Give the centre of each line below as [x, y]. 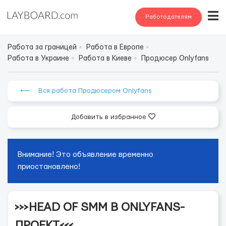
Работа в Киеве [105, 59]
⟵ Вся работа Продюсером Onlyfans [86, 91]
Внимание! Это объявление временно [86, 155]
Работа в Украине [38, 59]
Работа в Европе [115, 47]
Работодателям [168, 17]
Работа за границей [42, 47]
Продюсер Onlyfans [175, 59]
